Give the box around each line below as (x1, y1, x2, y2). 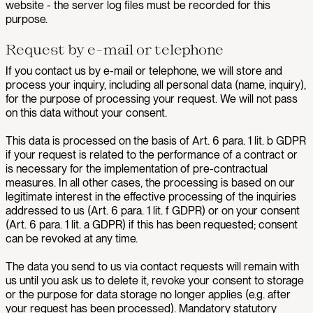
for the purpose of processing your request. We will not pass (6, 92, 298, 105)
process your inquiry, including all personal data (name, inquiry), (6, 78, 306, 92)
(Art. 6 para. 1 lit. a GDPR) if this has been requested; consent (6, 218, 298, 231)
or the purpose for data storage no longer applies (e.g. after (6, 288, 291, 301)
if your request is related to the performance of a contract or (6, 148, 298, 161)
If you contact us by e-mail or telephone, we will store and (6, 64, 282, 78)
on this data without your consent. (6, 106, 167, 119)
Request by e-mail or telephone (6, 41, 224, 57)
